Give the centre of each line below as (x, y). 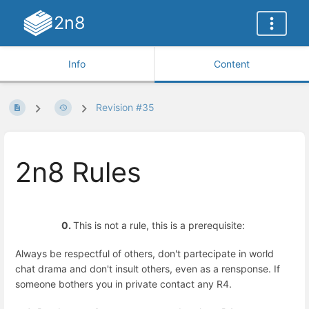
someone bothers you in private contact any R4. (123, 284)
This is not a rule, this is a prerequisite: (160, 225)
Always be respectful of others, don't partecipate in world (144, 253)
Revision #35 (125, 108)
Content (232, 64)
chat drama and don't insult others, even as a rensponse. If (148, 269)
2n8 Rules (78, 173)
